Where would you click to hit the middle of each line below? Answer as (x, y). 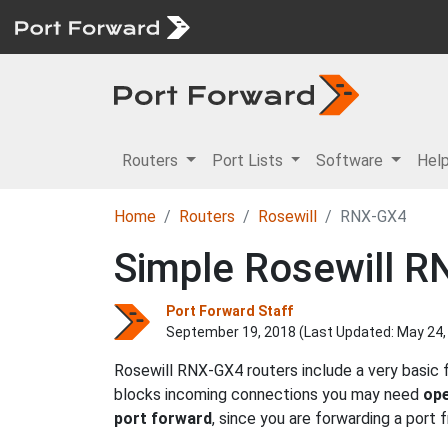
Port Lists (249, 160)
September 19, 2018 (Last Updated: (281, 332)
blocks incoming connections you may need (268, 394)
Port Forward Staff (229, 311)
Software (352, 160)
